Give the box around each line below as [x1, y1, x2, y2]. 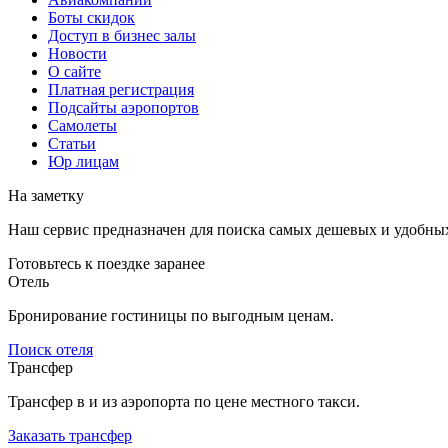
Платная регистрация [48, 80, 194, 98]
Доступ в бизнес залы [48, 26, 196, 44]
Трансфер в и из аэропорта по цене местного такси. [8, 392, 360, 410]
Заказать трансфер [8, 426, 132, 444]
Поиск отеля [8, 340, 93, 358]
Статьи [48, 134, 96, 152]
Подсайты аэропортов [48, 98, 199, 116]
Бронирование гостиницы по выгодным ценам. [8, 306, 334, 324]
